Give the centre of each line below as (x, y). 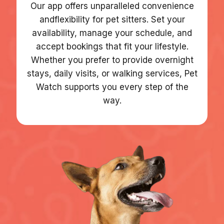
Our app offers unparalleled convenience (112, 6)
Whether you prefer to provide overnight (112, 60)
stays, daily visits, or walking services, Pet (112, 73)
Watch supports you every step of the (112, 87)
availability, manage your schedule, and (112, 33)
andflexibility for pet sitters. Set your (112, 19)
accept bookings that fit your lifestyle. (112, 46)
